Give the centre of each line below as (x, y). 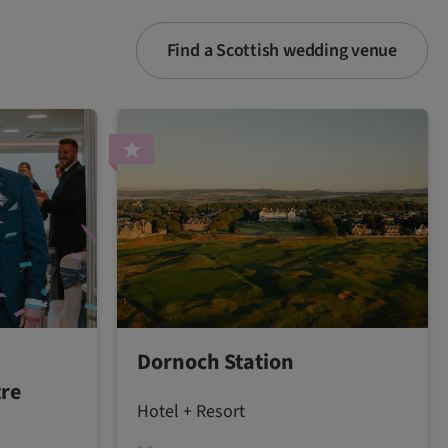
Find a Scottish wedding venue (281, 51)
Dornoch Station (215, 361)
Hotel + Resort (191, 411)
